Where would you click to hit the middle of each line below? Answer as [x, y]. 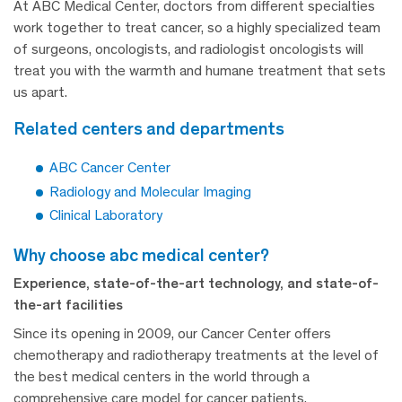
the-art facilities [68, 304]
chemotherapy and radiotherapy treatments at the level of [196, 354]
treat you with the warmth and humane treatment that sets [200, 71]
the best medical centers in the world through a [162, 376]
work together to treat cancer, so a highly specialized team [197, 28]
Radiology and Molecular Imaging [150, 191]
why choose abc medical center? [149, 254]
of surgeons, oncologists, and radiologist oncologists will [188, 49]
